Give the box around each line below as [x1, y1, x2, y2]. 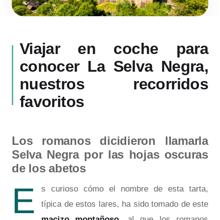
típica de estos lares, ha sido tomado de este [41, 199, 208, 209]
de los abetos [12, 161, 86, 175]
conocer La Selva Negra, [20, 57, 208, 75]
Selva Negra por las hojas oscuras [12, 147, 208, 161]
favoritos [20, 92, 84, 110]
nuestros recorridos [20, 75, 208, 93]
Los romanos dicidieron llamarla [12, 134, 208, 147]
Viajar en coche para [20, 39, 208, 57]
